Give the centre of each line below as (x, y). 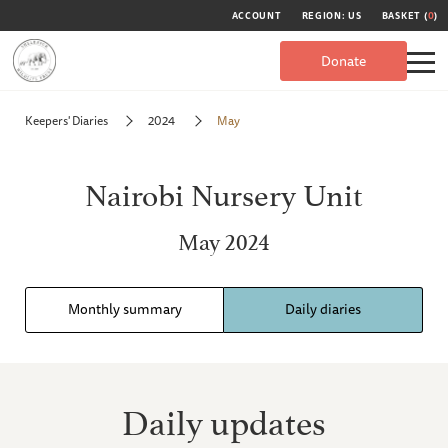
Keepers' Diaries (66, 120)
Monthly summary (124, 309)
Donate (343, 60)
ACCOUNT (256, 15)
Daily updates (224, 418)
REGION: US (331, 15)
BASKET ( (404, 15)
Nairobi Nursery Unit (224, 191)
